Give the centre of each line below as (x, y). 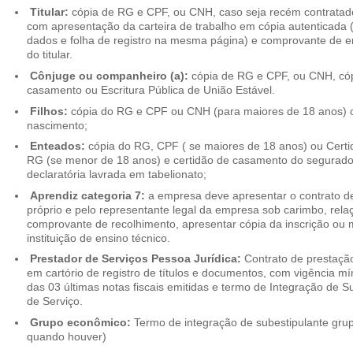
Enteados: (57, 146)
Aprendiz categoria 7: (87, 195)
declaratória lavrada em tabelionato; (116, 175)
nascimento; (57, 125)
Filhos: (48, 111)
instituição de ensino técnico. (98, 238)
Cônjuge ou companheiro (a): (109, 75)
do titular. (49, 55)
